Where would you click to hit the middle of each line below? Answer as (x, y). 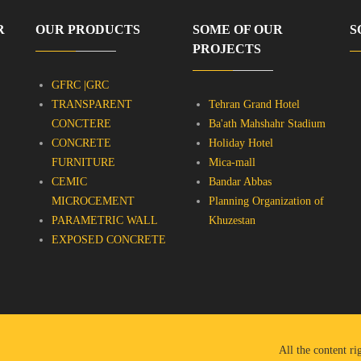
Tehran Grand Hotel (254, 104)
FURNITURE (83, 162)
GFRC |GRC (80, 85)
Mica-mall (232, 162)
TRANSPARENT (92, 104)
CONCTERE (81, 123)
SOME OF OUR (238, 29)
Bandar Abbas (240, 181)
